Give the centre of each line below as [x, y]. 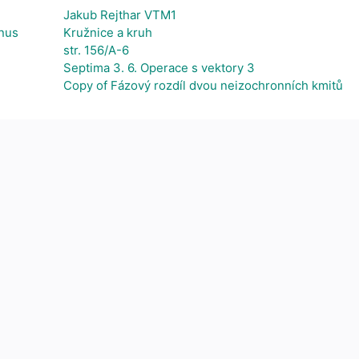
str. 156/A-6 [96, 50]
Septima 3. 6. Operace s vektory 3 [159, 68]
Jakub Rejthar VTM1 [120, 15]
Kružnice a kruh [108, 32]
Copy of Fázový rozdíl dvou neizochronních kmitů [203, 85]
